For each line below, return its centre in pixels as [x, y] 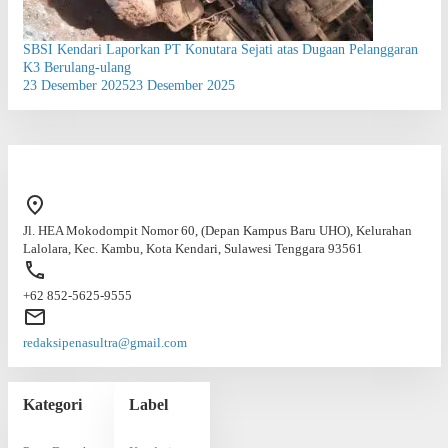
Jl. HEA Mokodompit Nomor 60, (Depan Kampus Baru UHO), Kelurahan [217, 230]
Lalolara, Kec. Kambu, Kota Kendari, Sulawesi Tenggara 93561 [192, 248]
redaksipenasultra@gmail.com [104, 342]
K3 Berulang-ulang [76, 67]
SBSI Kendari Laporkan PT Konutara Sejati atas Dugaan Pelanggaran [220, 49]
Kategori [52, 404]
